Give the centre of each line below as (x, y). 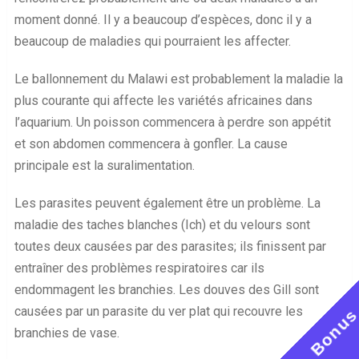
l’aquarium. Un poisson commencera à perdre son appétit (172, 123)
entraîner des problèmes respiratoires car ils (139, 268)
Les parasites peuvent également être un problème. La (167, 204)
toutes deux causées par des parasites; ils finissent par (170, 247)
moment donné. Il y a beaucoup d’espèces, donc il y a (163, 20)
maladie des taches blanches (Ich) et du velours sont (162, 225)
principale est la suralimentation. (104, 166)
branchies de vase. (67, 333)
